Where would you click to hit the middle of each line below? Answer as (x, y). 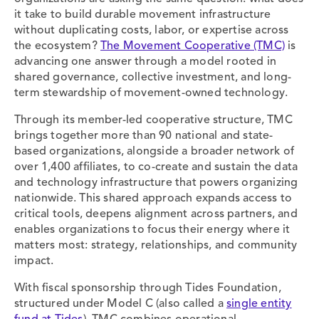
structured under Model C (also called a (120, 304)
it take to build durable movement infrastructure (143, 15)
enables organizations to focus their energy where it (152, 230)
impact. (34, 261)
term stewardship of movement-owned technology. (151, 93)
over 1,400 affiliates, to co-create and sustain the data (156, 167)
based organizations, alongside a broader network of (155, 151)
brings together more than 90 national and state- (144, 136)
